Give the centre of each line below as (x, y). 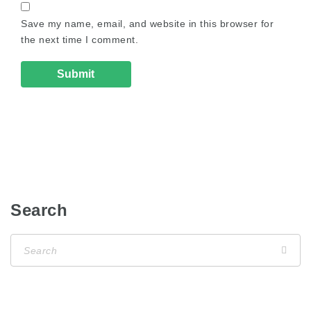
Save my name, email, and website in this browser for (147, 24)
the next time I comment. (79, 40)
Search (39, 210)
